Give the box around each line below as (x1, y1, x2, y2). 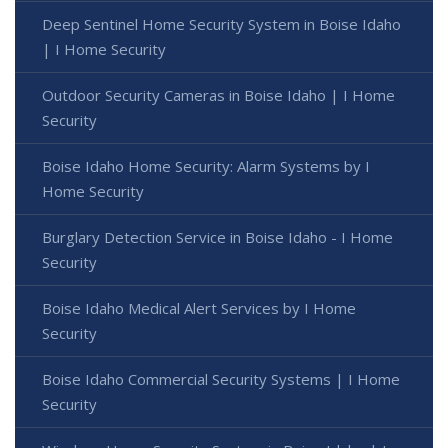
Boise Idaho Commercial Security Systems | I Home (42, 369, 400, 390)
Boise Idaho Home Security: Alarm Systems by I (42, 156, 370, 177)
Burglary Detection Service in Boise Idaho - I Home (42, 227, 393, 248)
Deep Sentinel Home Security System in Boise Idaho (42, 14, 401, 35)
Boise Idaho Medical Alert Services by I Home (42, 298, 356, 319)
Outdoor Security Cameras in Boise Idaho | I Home (42, 85, 395, 106)
